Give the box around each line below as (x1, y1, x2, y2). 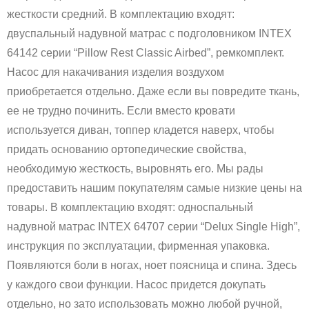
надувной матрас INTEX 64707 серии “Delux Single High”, (7, 220, 300, 232)
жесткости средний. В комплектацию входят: (7, 8, 235, 20)
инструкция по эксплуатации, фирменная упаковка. (7, 239, 270, 252)
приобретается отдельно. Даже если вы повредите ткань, (7, 85, 299, 97)
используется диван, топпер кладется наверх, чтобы (7, 123, 275, 136)
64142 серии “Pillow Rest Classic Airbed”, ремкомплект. (7, 46, 284, 59)
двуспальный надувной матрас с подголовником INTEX (7, 27, 292, 39)
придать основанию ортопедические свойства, (7, 143, 246, 155)
